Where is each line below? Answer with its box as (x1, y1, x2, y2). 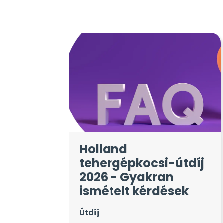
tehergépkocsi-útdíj (79, 154, 204, 171)
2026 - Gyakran (79, 168, 174, 185)
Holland (79, 140, 127, 157)
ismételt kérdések (79, 182, 189, 199)
